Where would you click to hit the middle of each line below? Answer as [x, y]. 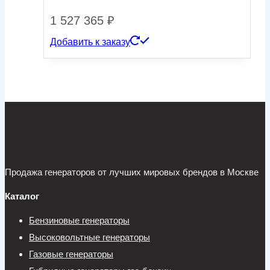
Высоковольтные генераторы [89, 237]
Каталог [22, 196]
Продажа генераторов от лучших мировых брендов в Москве [132, 172]
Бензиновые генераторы [79, 221]
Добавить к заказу [90, 42]
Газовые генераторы [71, 254]
